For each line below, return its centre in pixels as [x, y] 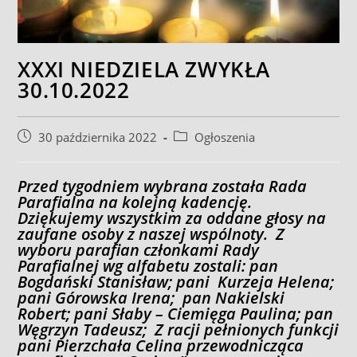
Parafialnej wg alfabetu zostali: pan [148, 265]
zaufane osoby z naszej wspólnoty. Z [151, 233]
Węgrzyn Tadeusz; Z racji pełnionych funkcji [178, 329]
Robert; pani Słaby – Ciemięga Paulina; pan [176, 313]
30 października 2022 [98, 137]
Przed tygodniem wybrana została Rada [163, 186]
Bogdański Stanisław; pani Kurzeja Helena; [176, 281]
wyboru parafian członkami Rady [139, 249]
